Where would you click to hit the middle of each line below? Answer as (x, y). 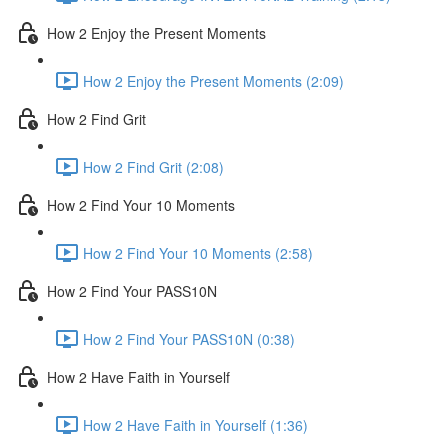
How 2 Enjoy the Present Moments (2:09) (213, 80)
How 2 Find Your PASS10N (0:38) (189, 338)
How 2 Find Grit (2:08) (153, 166)
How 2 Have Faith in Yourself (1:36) (195, 424)
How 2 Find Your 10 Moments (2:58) (198, 252)
